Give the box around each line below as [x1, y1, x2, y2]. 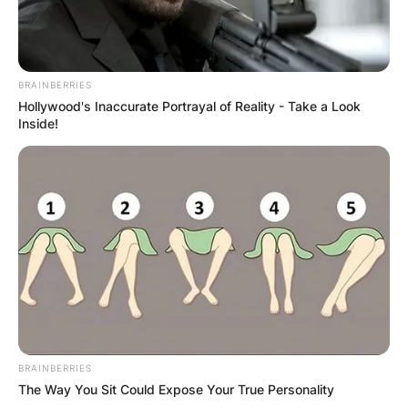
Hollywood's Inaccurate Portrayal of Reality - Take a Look [18, 98, 361, 115]
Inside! [18, 116, 58, 132]
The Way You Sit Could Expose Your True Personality [18, 382, 334, 398]
